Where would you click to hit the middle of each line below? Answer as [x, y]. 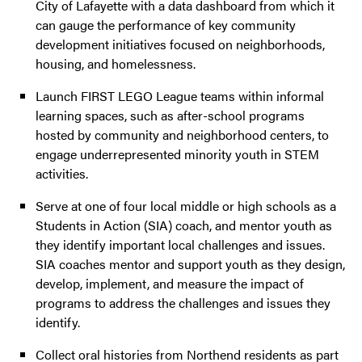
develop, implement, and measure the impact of [170, 284]
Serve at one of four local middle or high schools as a [186, 206]
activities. [62, 174]
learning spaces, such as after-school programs [170, 116]
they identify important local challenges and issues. [180, 245]
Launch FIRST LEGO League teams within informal [180, 96]
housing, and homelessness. [116, 64]
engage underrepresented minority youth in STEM [177, 154]
